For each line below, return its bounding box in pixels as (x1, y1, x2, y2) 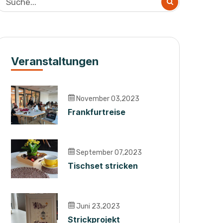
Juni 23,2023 (75, 202, 120, 211)
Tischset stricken (68, 161, 138, 171)
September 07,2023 (75, 148, 142, 157)
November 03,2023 (75, 95, 139, 103)
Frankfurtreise (68, 107, 125, 117)
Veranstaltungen (11, 55, 99, 68)
